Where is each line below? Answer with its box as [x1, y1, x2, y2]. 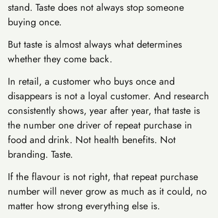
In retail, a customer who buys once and [8, 74, 175, 89]
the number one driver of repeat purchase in [8, 118, 192, 132]
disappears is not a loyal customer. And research [8, 89, 209, 103]
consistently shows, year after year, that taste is [8, 104, 200, 118]
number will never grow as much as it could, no [8, 184, 207, 199]
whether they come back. [8, 52, 112, 66]
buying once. [8, 15, 62, 29]
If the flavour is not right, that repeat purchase [8, 170, 198, 184]
